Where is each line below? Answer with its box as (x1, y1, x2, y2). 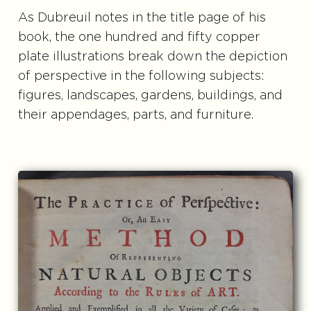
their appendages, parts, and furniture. (17, 109, 253, 122)
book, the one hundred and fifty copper (17, 31, 260, 44)
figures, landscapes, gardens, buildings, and (17, 90, 283, 103)
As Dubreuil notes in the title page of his (17, 12, 266, 25)
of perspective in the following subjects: (17, 70, 264, 83)
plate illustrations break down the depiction (17, 51, 287, 64)
